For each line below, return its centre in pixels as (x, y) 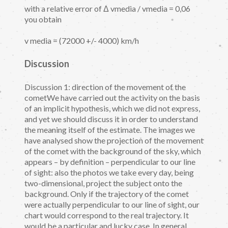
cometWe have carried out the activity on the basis (112, 98)
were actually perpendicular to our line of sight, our (112, 205)
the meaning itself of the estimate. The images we (110, 130)
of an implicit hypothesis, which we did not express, (112, 108)
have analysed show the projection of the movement (114, 140)
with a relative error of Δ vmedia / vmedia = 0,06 (107, 8)
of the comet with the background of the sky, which (113, 151)
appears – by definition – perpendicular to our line (110, 162)
